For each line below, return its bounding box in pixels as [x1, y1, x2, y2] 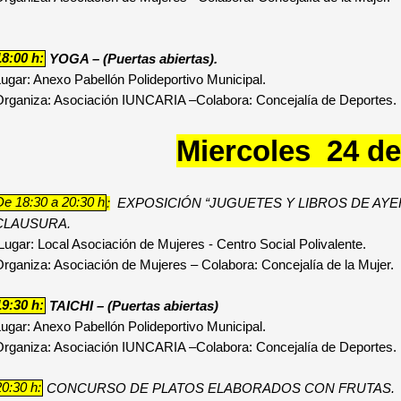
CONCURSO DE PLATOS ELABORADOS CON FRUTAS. [46, 380, 395, 396]
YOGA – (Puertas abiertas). [48, 51, 218, 66]
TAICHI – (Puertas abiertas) [48, 298, 218, 313]
